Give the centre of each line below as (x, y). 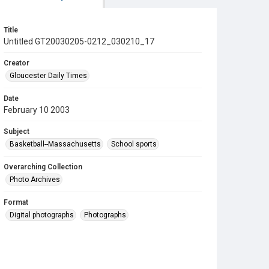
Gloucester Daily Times (48, 76)
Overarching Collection (43, 167)
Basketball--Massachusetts (55, 144)
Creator (17, 63)
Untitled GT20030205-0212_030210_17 (79, 41)
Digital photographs (42, 215)
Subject (17, 131)
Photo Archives (35, 180)
